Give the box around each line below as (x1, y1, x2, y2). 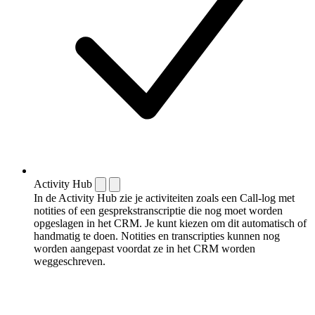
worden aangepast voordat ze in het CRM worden (34, 242, 255, 255)
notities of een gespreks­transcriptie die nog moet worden (34, 204, 283, 217)
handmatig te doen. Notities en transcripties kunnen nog (34, 229, 280, 242)
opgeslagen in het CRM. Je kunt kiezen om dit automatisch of (34, 217, 307, 229)
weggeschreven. (34, 255, 105, 267)
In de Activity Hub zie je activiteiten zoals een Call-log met (34, 191, 295, 204)
